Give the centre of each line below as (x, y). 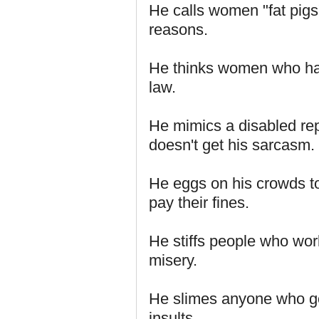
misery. (173, 260)
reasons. (178, 30)
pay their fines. (199, 203)
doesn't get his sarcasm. (232, 145)
